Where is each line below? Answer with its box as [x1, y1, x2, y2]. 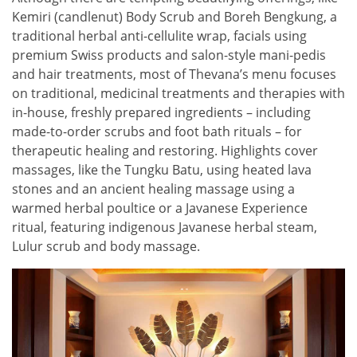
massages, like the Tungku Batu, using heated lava [12, 160, 312, 178]
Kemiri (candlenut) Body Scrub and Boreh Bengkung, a [12, 7, 337, 25]
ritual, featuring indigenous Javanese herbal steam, [12, 218, 317, 236]
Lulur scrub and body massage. [12, 237, 200, 255]
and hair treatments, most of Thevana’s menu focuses [12, 65, 336, 83]
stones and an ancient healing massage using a [12, 179, 295, 198]
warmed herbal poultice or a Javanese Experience [12, 198, 308, 217]
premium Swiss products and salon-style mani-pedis [12, 45, 326, 64]
